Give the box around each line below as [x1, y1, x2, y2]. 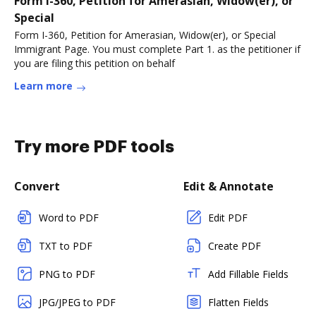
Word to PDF [39, 210, 99, 224]
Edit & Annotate [183, 178, 274, 194]
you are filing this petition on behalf [14, 56, 175, 70]
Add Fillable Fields [208, 267, 288, 281]
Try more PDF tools [14, 138, 174, 155]
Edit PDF [208, 210, 248, 224]
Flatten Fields [208, 295, 269, 309]
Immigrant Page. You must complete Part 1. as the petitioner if [14, 42, 300, 56]
